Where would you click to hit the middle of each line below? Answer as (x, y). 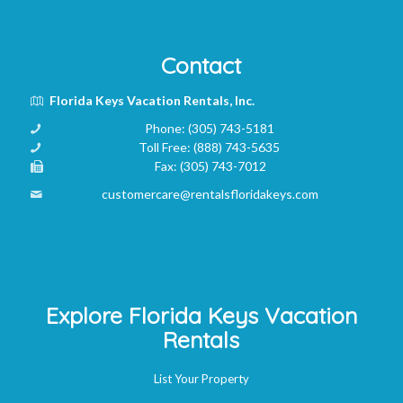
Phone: (166, 128)
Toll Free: (166, 147)
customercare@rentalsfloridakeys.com (210, 193)
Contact (201, 65)
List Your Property (201, 379)
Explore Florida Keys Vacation (201, 316)
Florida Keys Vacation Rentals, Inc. (152, 100)
